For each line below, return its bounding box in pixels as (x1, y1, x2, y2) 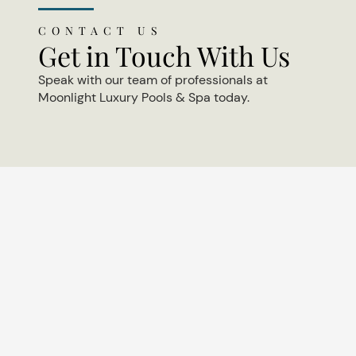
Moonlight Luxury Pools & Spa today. (38, 89, 250, 106)
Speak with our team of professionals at (38, 72, 268, 89)
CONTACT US (38, 23, 163, 39)
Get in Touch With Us (38, 37, 290, 75)
